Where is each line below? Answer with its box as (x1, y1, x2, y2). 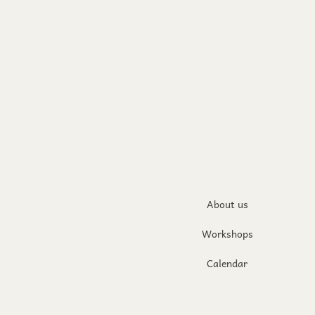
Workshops (201, 226, 253, 241)
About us (206, 196, 248, 212)
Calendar (207, 255, 248, 271)
